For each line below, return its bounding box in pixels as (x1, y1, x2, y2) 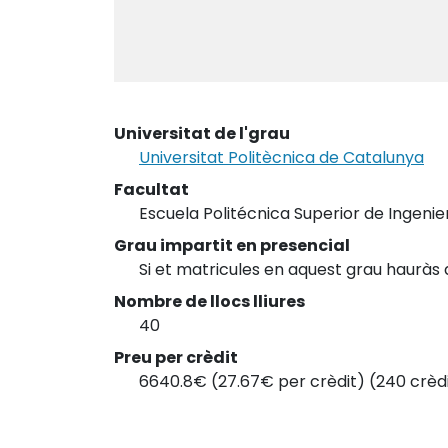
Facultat (114, 178, 189, 201)
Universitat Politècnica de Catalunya (139, 146, 424, 169)
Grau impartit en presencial (114, 234, 350, 257)
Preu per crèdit (114, 346, 238, 369)
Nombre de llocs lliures (114, 290, 305, 313)
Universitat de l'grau (114, 122, 290, 145)
